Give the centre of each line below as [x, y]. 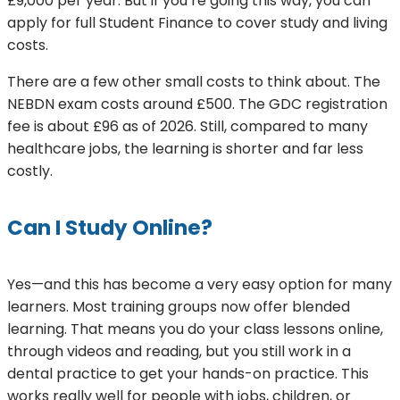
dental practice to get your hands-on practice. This [188, 374]
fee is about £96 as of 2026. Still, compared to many [187, 126]
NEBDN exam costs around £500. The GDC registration [197, 104]
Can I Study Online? [110, 228]
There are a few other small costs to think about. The [194, 81]
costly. [30, 171]
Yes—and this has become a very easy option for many [200, 285]
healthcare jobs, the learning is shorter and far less [185, 148]
